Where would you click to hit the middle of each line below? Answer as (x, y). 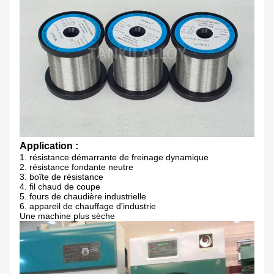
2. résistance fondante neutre (76, 167)
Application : (49, 146)
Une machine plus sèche (67, 216)
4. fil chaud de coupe (60, 187)
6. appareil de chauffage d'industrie (88, 206)
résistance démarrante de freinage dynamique (119, 157)
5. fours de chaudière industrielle (83, 197)
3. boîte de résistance (61, 177)
